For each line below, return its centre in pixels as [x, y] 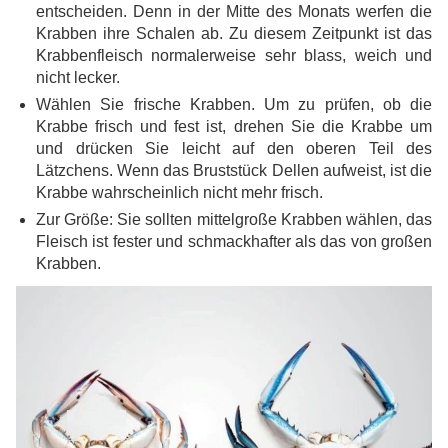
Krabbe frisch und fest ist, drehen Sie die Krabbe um [234, 127]
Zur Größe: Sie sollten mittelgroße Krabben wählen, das [234, 220]
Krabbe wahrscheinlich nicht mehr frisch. [179, 193]
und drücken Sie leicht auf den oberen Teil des [234, 149]
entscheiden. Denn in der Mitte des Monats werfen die [234, 12]
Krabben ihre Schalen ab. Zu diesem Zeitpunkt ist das [234, 34]
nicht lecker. [78, 78]
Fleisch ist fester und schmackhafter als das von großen [234, 242]
